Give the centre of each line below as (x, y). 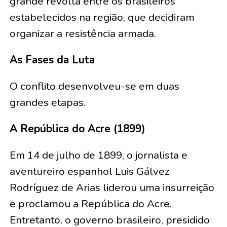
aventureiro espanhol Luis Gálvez (89, 172)
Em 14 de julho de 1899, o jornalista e (98, 155)
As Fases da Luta (52, 60)
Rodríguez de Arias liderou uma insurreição (112, 188)
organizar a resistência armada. (83, 34)
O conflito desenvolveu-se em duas (94, 86)
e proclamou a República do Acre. (90, 204)
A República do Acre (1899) (77, 129)
